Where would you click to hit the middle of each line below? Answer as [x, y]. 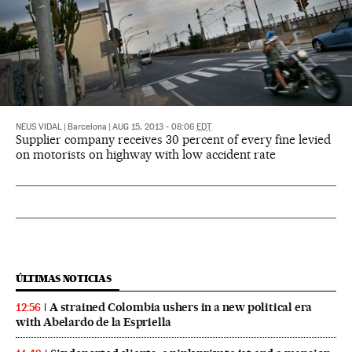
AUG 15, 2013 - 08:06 [154, 127]
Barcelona [87, 127]
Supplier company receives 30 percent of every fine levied [173, 140]
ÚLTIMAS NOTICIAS [64, 279]
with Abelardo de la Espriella [94, 323]
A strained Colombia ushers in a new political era [181, 308]
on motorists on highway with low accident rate [146, 155]
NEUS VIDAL [39, 127]
